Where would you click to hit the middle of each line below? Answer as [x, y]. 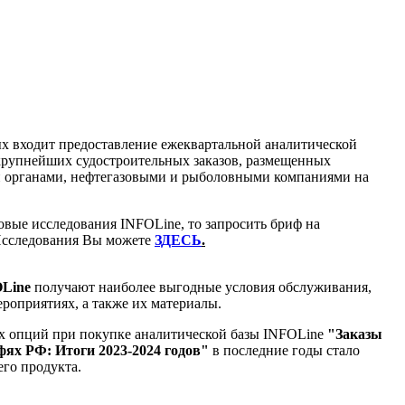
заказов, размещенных [262, 160]
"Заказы [355, 334]
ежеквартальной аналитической [259, 144]
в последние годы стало [284, 350]
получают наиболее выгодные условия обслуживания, [201, 287]
